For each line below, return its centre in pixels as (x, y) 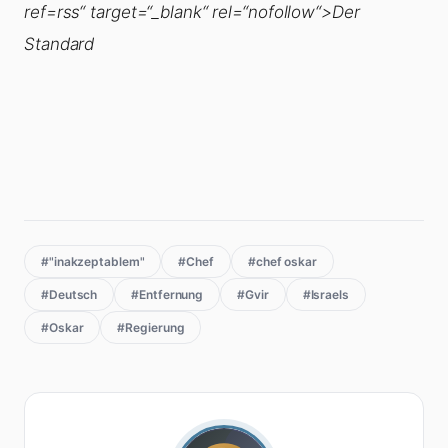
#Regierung (151, 327)
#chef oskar (282, 261)
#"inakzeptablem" (93, 261)
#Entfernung (167, 294)
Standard (59, 43)
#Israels (325, 294)
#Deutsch (69, 294)
